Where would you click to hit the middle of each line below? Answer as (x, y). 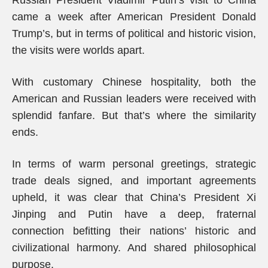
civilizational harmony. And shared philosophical (134, 248)
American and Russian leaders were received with (134, 99)
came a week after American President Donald (134, 17)
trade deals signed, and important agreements (134, 181)
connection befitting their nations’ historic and (134, 231)
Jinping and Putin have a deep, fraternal (134, 214)
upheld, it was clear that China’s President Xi (134, 197)
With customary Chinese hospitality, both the (134, 82)
